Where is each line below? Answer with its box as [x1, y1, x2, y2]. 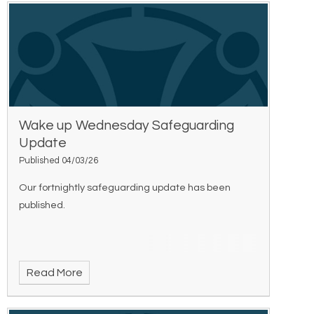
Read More [26, 266, 83, 278]
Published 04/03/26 [19, 156, 99, 166]
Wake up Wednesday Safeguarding [19, 118, 235, 133]
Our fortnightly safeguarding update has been [19, 182, 231, 193]
